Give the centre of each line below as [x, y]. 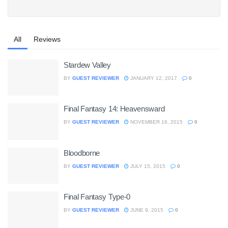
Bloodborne [82, 153]
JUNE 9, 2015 [146, 210]
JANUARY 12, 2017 [153, 78]
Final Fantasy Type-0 [97, 197]
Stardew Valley [87, 65]
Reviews [47, 39]
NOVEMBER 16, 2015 [156, 122]
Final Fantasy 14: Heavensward [114, 109]
